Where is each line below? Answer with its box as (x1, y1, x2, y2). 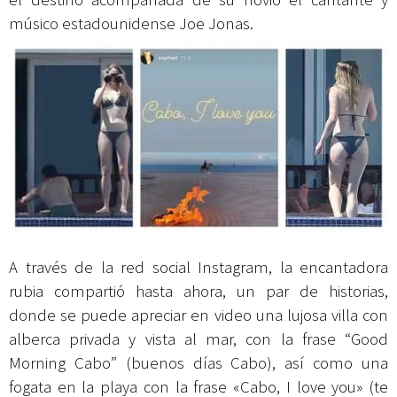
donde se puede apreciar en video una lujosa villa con (9, 304, 388, 325)
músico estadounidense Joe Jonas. (9, 13, 257, 35)
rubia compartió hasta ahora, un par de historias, (9, 280, 388, 301)
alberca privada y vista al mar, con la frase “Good (9, 328, 388, 349)
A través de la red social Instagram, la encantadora (9, 256, 388, 277)
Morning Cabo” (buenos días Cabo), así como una (9, 352, 388, 373)
